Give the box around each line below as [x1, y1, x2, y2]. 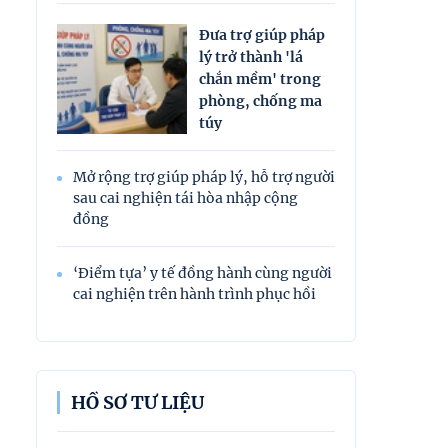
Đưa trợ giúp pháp [199, 25, 325, 44]
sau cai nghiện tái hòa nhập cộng [73, 188, 298, 207]
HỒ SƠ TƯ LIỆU [71, 390, 204, 414]
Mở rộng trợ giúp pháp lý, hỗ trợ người [73, 167, 335, 186]
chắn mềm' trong [199, 69, 321, 88]
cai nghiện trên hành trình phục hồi [73, 284, 316, 303]
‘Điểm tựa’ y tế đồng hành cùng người [73, 263, 332, 282]
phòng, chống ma [199, 91, 322, 110]
